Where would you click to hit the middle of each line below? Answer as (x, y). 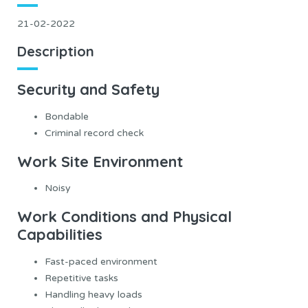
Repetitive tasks (81, 278)
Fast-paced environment (101, 262)
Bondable (67, 116)
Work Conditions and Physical (124, 217)
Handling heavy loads (93, 295)
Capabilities (60, 235)
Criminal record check (94, 133)
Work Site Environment (100, 161)
